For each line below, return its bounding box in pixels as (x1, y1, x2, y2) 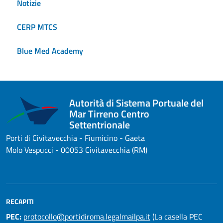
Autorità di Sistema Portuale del (69, 95, 204, 111)
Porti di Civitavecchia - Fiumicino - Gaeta (6, 132, 145, 144)
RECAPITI (6, 196, 34, 207)
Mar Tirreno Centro (69, 106, 150, 122)
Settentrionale (69, 117, 130, 133)
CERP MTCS (17, 20, 57, 33)
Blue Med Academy (17, 44, 83, 57)
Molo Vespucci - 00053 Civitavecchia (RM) (6, 144, 147, 156)
